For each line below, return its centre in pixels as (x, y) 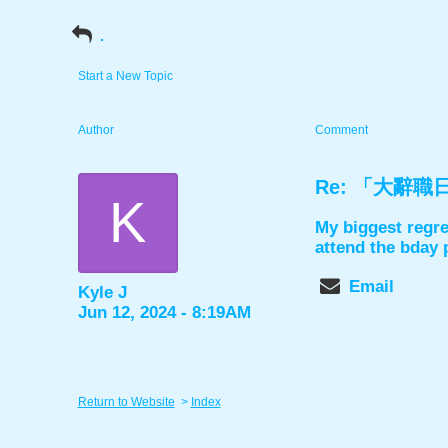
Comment (342, 130)
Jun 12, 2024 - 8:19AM (164, 312)
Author (95, 130)
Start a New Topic (125, 76)
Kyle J (102, 292)
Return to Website (126, 402)
